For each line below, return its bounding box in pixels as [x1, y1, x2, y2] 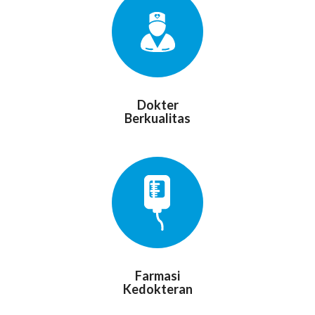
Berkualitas [124, 110, 191, 126]
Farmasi [135, 267, 180, 283]
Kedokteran [122, 281, 193, 297]
